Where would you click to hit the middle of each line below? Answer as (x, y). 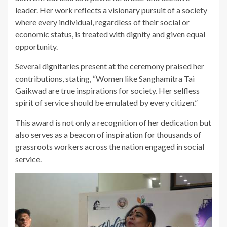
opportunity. (36, 46)
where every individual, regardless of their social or (102, 22)
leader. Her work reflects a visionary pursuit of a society (111, 10)
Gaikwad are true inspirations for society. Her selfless (107, 90)
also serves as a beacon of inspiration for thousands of (108, 135)
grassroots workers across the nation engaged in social (110, 147)
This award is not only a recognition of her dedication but (113, 122)
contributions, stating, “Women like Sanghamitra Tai (105, 78)
